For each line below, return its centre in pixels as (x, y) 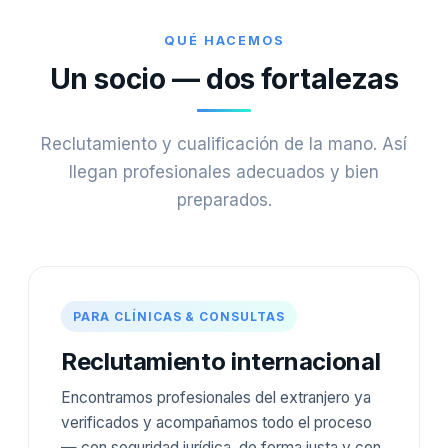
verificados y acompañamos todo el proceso (216, 423)
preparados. (224, 200)
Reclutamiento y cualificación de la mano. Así (224, 144)
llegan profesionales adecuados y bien (224, 172)
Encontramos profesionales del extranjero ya (216, 398)
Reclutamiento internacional (221, 362)
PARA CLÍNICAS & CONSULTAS (179, 317)
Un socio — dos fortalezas (224, 79)
